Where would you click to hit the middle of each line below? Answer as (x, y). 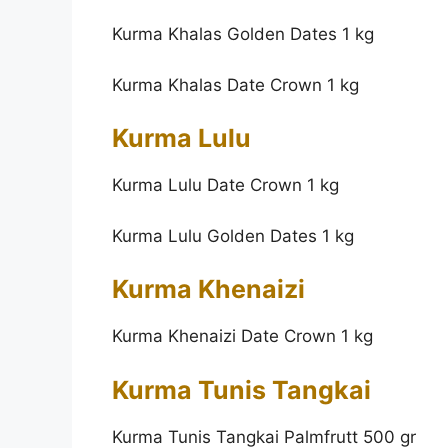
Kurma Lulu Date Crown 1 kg (225, 185)
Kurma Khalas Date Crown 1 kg (235, 84)
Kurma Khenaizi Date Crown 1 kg (242, 336)
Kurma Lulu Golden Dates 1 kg (233, 235)
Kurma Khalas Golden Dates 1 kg (243, 34)
